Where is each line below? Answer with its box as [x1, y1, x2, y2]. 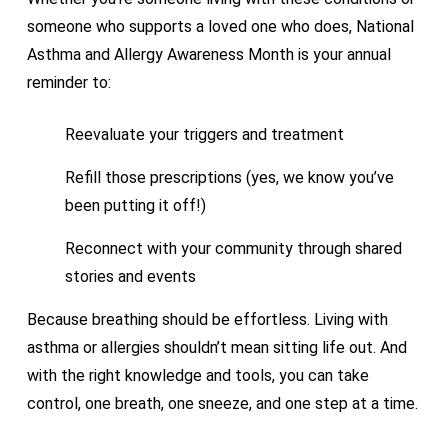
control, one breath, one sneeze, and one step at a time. [26, 393, 418, 413]
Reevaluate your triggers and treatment [64, 124, 344, 144]
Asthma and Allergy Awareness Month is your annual [26, 44, 391, 64]
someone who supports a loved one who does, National [26, 16, 414, 36]
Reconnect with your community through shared [64, 238, 402, 258]
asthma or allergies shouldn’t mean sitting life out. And [26, 337, 407, 357]
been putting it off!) [64, 195, 206, 215]
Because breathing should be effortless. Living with [26, 309, 388, 329]
